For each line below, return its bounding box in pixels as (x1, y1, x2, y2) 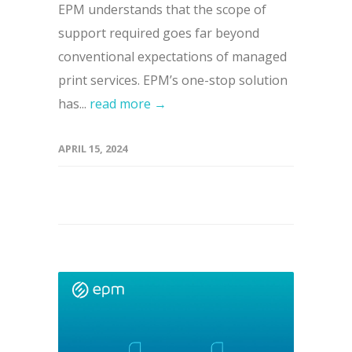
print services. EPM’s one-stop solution (58, 71, 288, 90)
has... (58, 95, 90, 113)
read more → (90, 95, 167, 113)
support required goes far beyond (58, 24, 259, 42)
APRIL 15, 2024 (58, 141, 127, 156)
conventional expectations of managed (58, 48, 287, 66)
